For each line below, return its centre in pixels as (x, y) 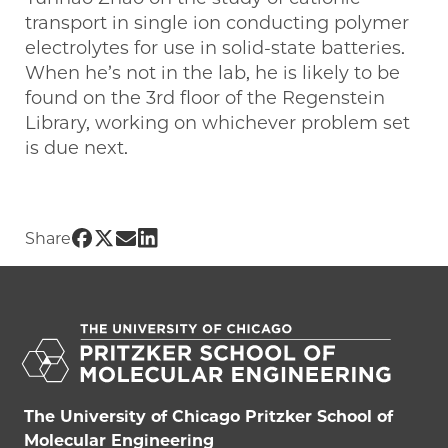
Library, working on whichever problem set (217, 123)
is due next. (76, 148)
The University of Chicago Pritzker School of (208, 417)
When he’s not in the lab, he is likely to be (212, 73)
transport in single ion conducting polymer (217, 23)
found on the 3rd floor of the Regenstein (205, 98)
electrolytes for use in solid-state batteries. (215, 48)
